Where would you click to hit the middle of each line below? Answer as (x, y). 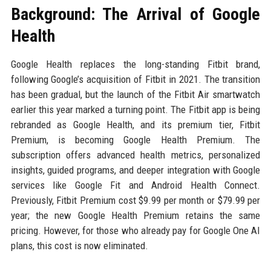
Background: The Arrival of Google (135, 15)
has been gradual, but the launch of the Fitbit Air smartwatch (135, 95)
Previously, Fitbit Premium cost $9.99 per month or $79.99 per (135, 201)
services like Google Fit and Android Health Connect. (135, 185)
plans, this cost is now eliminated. (79, 246)
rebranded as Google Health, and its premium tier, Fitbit (135, 125)
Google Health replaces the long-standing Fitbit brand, (135, 64)
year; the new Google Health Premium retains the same (135, 216)
